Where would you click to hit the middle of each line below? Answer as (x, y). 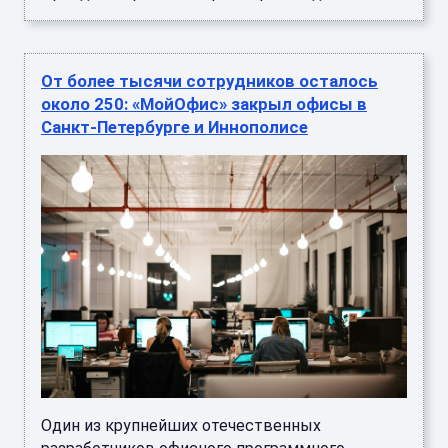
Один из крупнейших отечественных (181, 426)
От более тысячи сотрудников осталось (209, 80)
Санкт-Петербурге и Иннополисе (174, 126)
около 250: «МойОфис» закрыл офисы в (204, 103)
